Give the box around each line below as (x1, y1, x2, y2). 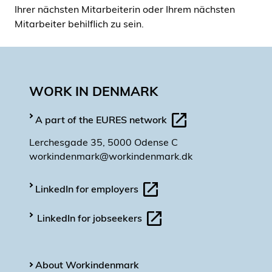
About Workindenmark (35, 259, 139, 271)
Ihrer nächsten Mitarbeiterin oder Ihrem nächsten (15, 3, 235, 15)
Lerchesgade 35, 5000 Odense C (29, 136, 178, 148)
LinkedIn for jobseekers (37, 212, 144, 225)
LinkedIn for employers (35, 183, 141, 195)
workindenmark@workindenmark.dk (29, 150, 192, 162)
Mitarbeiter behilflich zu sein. (15, 18, 146, 30)
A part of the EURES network (35, 114, 169, 126)
